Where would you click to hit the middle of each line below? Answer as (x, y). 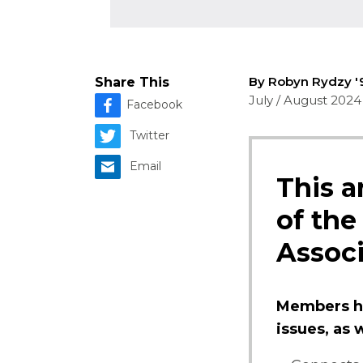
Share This (132, 82)
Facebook (154, 104)
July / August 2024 (305, 100)
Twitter (149, 135)
